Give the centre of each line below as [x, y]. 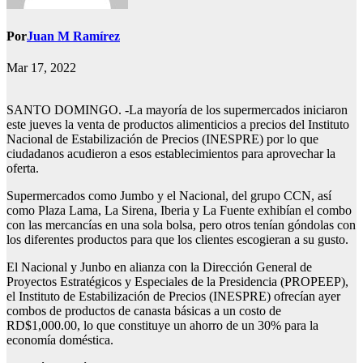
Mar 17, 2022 [41, 68]
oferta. [23, 169]
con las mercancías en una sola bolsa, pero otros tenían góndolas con [181, 225]
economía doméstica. [60, 340]
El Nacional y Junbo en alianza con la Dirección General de [159, 267]
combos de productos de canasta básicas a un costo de [144, 311]
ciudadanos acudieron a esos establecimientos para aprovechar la [171, 154]
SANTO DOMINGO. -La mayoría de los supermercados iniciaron [177, 110]
